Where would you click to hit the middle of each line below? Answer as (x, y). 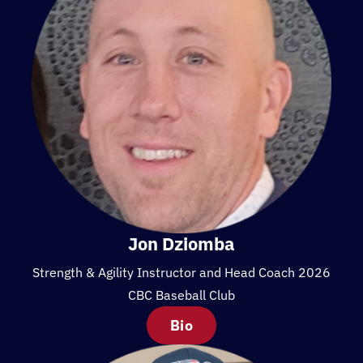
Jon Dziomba (181, 244)
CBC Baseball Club (181, 295)
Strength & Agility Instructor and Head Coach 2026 (181, 273)
